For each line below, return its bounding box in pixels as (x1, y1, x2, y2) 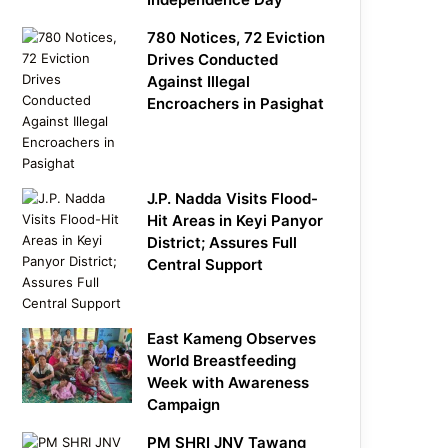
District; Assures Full (147, 233, 298, 253)
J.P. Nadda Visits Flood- (147, 189, 319, 209)
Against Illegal (147, 72, 251, 92)
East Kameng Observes (147, 329, 317, 349)
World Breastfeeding (147, 351, 297, 371)
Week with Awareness (147, 373, 310, 393)
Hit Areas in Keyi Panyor (147, 211, 324, 231)
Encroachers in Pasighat (147, 94, 325, 114)
